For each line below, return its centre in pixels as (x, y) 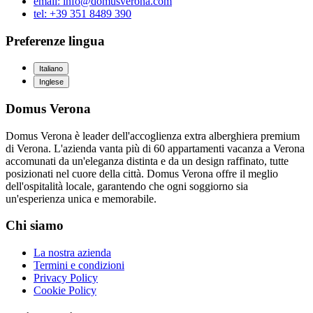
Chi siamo (35, 226)
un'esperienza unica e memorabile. (81, 198)
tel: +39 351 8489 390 (82, 13)
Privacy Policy (66, 278)
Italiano (51, 69)
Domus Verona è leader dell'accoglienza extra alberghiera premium (153, 136)
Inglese (51, 82)
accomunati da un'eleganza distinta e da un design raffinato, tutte (147, 161)
